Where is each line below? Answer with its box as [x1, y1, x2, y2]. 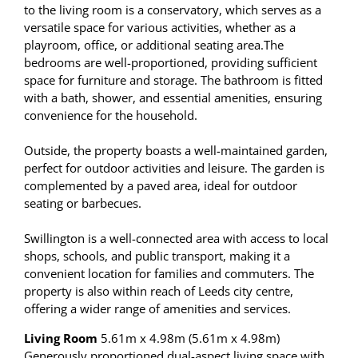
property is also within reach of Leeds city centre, [24, 283, 293, 300]
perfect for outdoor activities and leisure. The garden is [24, 160, 324, 177]
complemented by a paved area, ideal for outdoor [24, 177, 297, 194]
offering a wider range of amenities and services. [24, 300, 291, 317]
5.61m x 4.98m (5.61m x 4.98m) [101, 330, 280, 348]
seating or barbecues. [24, 195, 141, 212]
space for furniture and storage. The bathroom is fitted [24, 72, 323, 89]
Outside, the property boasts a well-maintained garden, [24, 142, 328, 159]
